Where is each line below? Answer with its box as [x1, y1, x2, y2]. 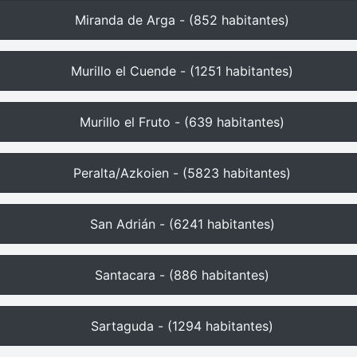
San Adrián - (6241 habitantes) [89, 216, 275, 232]
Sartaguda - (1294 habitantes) [91, 318, 273, 334]
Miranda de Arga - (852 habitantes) [75, 12, 289, 28]
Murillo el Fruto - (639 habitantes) [80, 114, 284, 130]
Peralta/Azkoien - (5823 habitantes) [73, 165, 291, 181]
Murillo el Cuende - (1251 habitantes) [71, 63, 293, 79]
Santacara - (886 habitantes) [95, 267, 269, 283]
